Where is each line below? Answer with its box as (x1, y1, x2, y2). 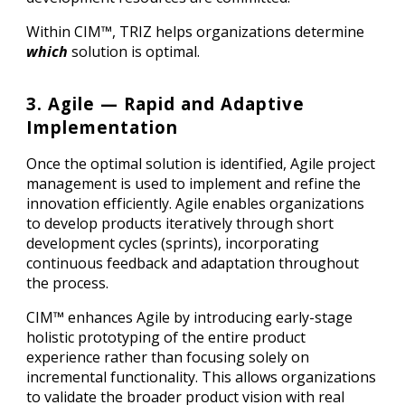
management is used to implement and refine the (26, 174, 362, 194)
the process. (26, 273, 109, 294)
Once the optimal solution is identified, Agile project (26, 154, 376, 174)
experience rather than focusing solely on (26, 347, 310, 368)
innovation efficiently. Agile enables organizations (26, 193, 365, 214)
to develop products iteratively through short (26, 213, 334, 234)
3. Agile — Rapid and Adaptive (26, 92, 306, 116)
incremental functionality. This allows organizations (26, 367, 377, 388)
